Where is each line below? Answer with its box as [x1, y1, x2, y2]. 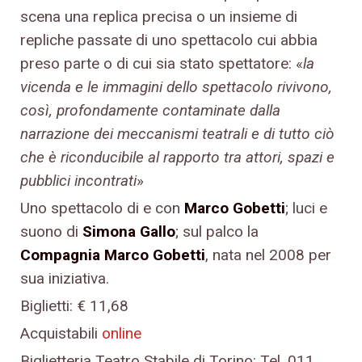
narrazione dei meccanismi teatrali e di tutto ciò [20, 124, 335, 143]
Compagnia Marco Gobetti [20, 245, 205, 264]
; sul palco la [175, 221, 259, 241]
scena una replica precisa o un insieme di [20, 6, 297, 26]
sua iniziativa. [20, 268, 109, 288]
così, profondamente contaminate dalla [20, 100, 280, 120]
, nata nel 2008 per [205, 245, 331, 264]
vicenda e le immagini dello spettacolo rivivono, [20, 77, 332, 96]
